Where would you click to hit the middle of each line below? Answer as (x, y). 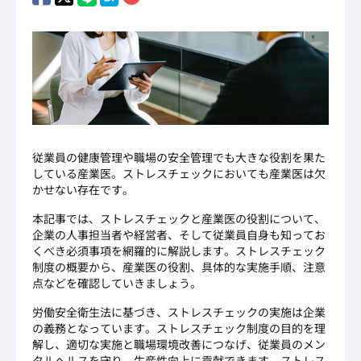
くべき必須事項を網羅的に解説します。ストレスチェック (179, 250)
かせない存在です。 (83, 189)
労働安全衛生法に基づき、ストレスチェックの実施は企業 (179, 311)
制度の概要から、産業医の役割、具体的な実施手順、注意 (179, 266)
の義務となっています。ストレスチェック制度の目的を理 (179, 328)
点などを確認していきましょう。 (117, 282)
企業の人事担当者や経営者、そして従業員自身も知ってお (179, 234)
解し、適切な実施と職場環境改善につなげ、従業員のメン (179, 344)
